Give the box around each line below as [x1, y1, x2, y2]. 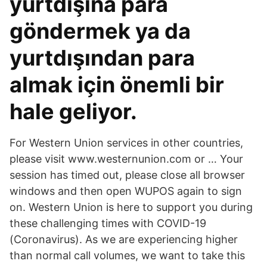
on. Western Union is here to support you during [10, 201, 253, 213]
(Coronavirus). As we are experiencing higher [10, 233, 238, 246]
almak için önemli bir [10, 72, 224, 98]
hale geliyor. [10, 98, 137, 125]
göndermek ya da [10, 18, 191, 44]
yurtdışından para [10, 45, 195, 71]
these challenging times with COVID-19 [10, 217, 206, 229]
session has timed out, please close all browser [10, 169, 245, 181]
